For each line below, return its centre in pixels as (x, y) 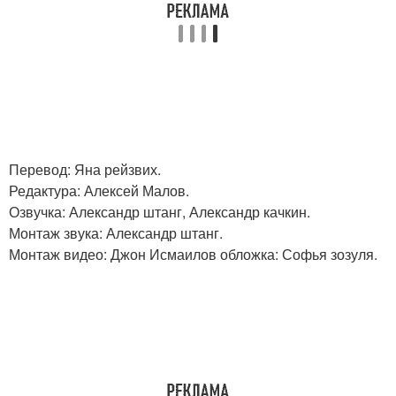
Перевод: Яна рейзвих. (85, 169)
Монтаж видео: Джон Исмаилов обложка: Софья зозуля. (193, 254)
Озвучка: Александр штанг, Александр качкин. (160, 212)
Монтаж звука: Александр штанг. (116, 233)
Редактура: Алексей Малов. (99, 190)
